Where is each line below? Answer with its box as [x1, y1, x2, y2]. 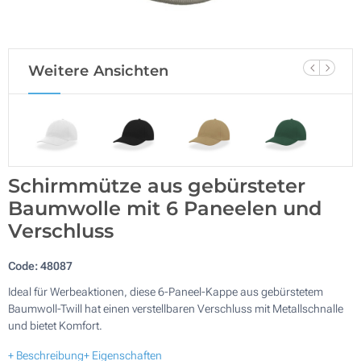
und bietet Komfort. [8, 318, 102, 332]
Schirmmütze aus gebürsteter [8, 173, 305, 197]
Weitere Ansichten [28, 62, 169, 80]
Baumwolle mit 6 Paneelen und [8, 196, 322, 220]
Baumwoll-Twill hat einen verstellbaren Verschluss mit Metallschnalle [8, 301, 343, 315]
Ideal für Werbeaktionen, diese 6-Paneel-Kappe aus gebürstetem [8, 284, 323, 298]
